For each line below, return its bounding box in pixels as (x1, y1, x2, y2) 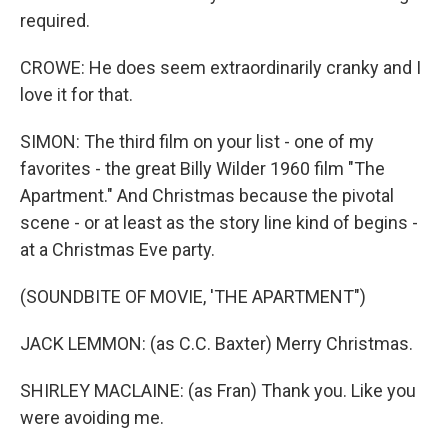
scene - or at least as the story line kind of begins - (20, 212, 418, 233)
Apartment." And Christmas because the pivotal (20, 185, 394, 206)
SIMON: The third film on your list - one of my (20, 131, 374, 152)
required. (20, 10, 90, 31)
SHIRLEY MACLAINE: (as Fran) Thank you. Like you (20, 380, 416, 401)
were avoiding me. (20, 407, 164, 428)
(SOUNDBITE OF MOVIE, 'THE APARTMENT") (20, 286, 366, 307)
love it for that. (20, 84, 133, 105)
